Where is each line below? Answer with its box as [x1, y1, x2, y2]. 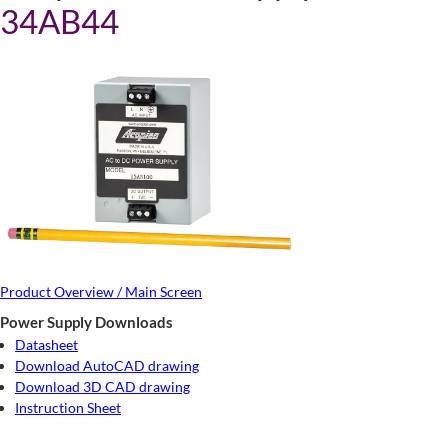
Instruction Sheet [15, 398, 121, 416]
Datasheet [15, 335, 78, 353]
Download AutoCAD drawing [15, 356, 199, 374]
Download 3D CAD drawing [15, 377, 190, 395]
